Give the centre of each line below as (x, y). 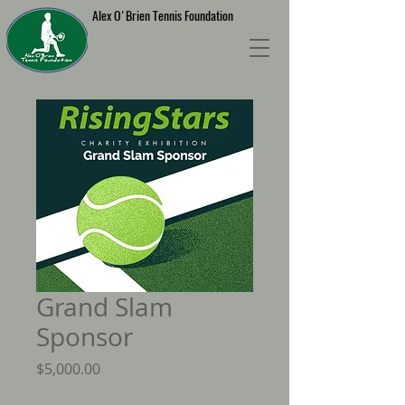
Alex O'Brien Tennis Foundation (163, 16)
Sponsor (85, 337)
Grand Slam (104, 307)
